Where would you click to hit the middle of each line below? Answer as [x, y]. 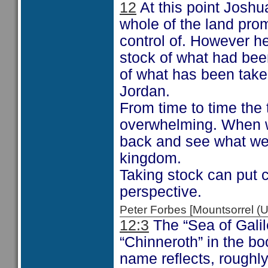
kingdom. [150, 158]
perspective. [161, 192]
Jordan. [145, 91]
